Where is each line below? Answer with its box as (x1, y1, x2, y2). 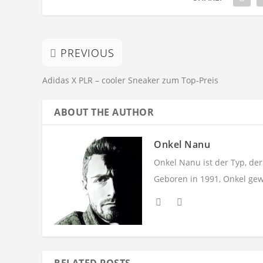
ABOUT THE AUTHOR (54, 106, 154, 119)
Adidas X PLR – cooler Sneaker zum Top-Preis (42, 75, 218, 86)
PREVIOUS (60, 45, 114, 60)
